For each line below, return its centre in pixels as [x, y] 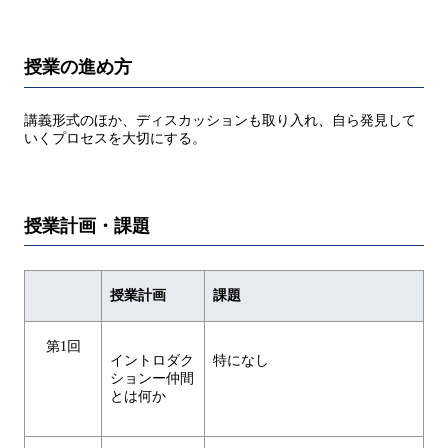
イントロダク [152, 360]
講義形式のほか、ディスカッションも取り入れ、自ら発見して [220, 120]
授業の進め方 [78, 67]
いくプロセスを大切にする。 [115, 138]
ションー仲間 [152, 378]
